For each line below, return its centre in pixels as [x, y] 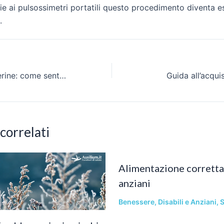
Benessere [136, 201]
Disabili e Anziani [187, 201]
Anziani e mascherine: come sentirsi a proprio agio [63, 75]
